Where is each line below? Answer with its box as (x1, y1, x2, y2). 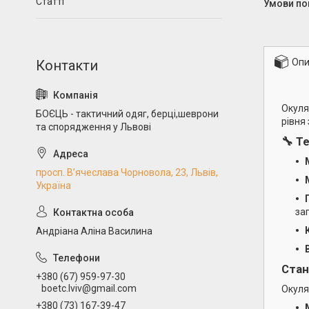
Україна (36, 180, 71, 191)
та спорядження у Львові (36, 121, 151, 132)
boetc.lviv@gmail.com (41, 282, 137, 294)
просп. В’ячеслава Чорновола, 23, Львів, (36, 167, 218, 178)
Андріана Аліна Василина (36, 226, 152, 237)
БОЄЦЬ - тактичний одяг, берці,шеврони (36, 108, 219, 119)
